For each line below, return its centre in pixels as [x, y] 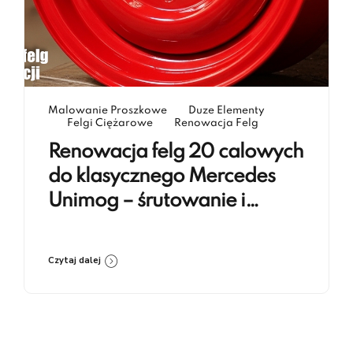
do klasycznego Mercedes [162, 177]
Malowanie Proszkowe [108, 111]
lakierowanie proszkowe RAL [176, 226]
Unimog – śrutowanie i [147, 202]
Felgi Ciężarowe [110, 124]
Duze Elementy [227, 111]
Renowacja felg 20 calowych [176, 153]
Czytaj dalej [74, 261]
